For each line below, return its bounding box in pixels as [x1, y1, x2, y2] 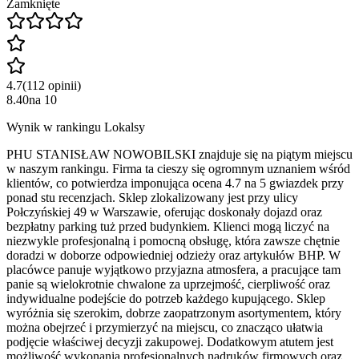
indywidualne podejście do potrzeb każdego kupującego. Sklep [6, 292, 325, 306]
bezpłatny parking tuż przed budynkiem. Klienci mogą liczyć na [6, 220, 329, 234]
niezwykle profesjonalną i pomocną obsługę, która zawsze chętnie [6, 234, 340, 248]
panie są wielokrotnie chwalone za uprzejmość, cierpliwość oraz [6, 277, 330, 292]
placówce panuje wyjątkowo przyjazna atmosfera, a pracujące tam [6, 263, 341, 277]
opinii [48, 79, 77, 93]
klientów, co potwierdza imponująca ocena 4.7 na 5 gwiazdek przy [6, 176, 344, 191]
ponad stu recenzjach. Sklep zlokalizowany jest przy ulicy [6, 191, 298, 205]
